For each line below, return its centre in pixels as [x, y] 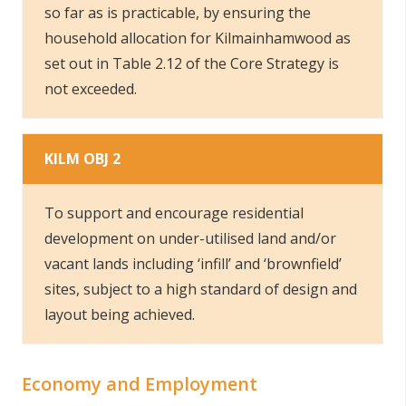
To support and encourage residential [174, 213]
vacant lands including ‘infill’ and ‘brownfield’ [193, 264]
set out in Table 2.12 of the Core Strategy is [192, 63]
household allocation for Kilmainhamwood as [198, 38]
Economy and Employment [140, 384]
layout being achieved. [120, 314]
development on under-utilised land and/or [190, 238]
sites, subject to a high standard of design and [201, 289]
